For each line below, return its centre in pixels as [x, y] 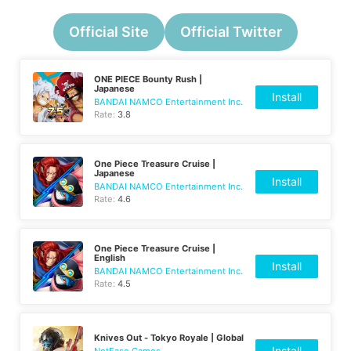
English [110, 257]
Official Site [109, 31]
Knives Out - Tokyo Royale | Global [169, 337]
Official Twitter [231, 31]
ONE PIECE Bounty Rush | [148, 79]
